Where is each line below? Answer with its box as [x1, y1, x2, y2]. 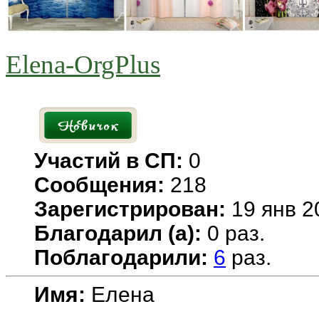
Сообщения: [34, 173, 164, 197]
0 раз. [202, 221, 265, 246]
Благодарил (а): [34, 221, 202, 246]
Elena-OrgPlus [6, 50, 160, 80]
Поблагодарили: [34, 246, 208, 270]
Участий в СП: [34, 149, 189, 173]
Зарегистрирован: [34, 197, 226, 221]
